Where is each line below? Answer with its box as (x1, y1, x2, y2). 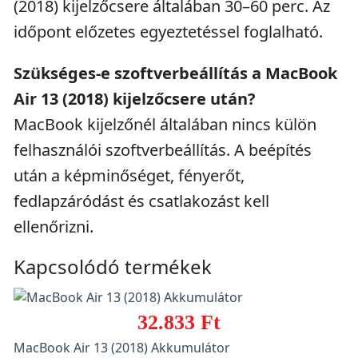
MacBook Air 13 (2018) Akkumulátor (14, 338, 230, 356)
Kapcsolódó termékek (14, 253, 212, 280)
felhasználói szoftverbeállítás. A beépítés (14, 139, 312, 161)
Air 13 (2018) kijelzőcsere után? (14, 88, 256, 109)
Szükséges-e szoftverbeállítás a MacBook (14, 62, 337, 84)
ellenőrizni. (14, 216, 93, 237)
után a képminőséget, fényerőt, (14, 165, 245, 186)
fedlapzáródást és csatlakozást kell (14, 190, 269, 212)
